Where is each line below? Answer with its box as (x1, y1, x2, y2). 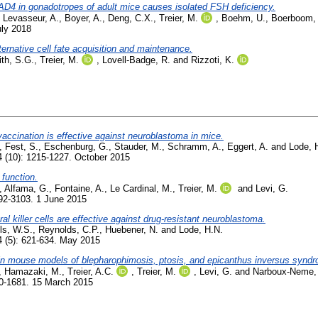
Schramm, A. (168, 141, 221, 153)
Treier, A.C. (67, 265, 114, 277)
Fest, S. (5, 141, 38, 153)
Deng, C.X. (108, 13, 153, 24)
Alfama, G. (4, 183, 49, 194)
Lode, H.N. (179, 224, 223, 235)
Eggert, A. (227, 141, 268, 153)
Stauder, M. (114, 141, 162, 153)
